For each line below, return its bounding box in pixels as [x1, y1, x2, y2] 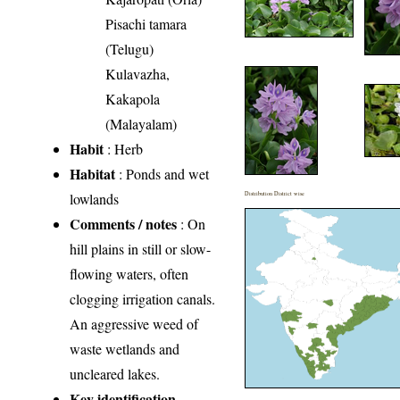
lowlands [70, 189, 120, 209]
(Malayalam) [105, 114, 178, 134]
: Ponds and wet [115, 164, 210, 184]
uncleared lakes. [70, 364, 161, 384]
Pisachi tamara [105, 14, 187, 34]
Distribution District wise [245, 189, 305, 198]
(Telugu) [105, 39, 154, 59]
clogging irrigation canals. [70, 289, 216, 309]
